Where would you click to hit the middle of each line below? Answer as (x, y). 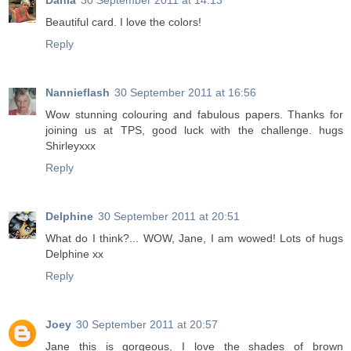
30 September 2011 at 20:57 (147, 325)
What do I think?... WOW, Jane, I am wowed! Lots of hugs (194, 239)
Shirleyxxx (71, 146)
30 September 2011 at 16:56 (185, 93)
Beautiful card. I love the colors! (123, 22)
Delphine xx (74, 254)
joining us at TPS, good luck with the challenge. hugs (194, 130)
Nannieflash (78, 93)
